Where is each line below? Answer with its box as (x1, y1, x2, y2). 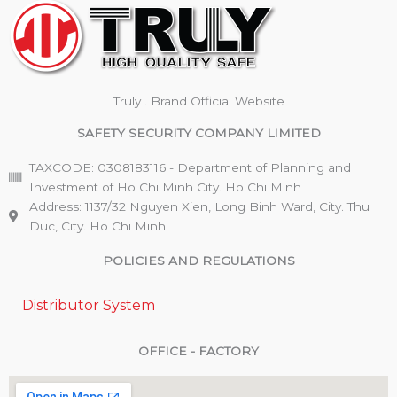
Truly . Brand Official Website (113, 94, 284, 109)
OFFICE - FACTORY (138, 344, 259, 359)
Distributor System (22, 297, 155, 315)
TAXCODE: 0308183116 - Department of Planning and (28, 160, 351, 175)
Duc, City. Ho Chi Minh (28, 219, 166, 234)
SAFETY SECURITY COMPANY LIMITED (76, 126, 321, 141)
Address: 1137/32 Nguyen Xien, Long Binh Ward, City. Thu (28, 199, 370, 214)
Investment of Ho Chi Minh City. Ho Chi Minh (28, 180, 301, 195)
